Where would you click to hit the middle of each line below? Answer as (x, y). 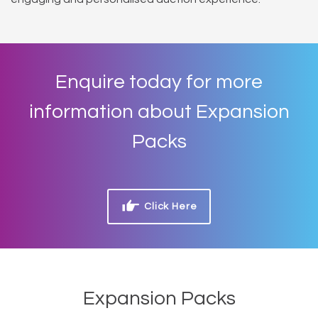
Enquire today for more (159, 82)
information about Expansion (159, 111)
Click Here (169, 206)
